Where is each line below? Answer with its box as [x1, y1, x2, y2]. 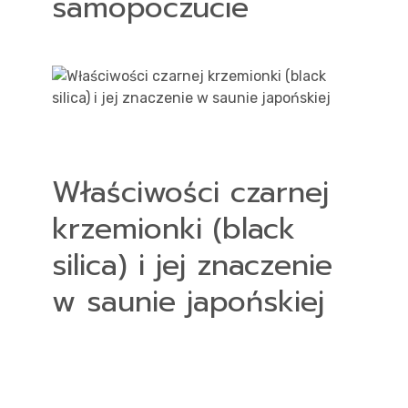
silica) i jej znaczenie [51, 243, 332, 288]
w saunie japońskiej [51, 280, 324, 324]
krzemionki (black [51, 207, 295, 251]
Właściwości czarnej [51, 170, 329, 215]
